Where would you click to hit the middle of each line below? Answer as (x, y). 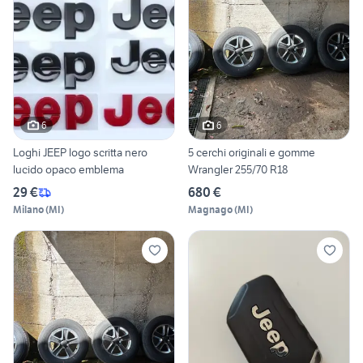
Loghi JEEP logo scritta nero (80, 153)
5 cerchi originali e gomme (252, 153)
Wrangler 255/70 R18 (238, 170)
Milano (28, 210)
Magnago (210, 210)
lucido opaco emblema (68, 170)
